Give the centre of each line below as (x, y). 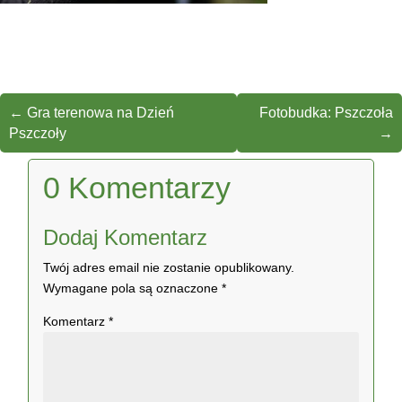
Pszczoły (38, 133)
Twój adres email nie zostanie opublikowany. (169, 267)
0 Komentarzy (137, 188)
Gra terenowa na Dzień (100, 113)
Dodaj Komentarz (126, 237)
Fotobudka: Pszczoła (326, 113)
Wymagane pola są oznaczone (133, 288)
